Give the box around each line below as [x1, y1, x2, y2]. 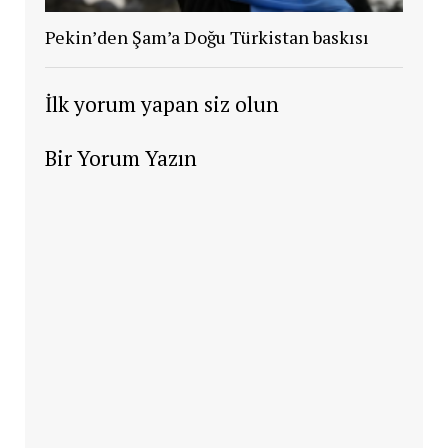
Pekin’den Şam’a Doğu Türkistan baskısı [44, 24, 369, 49]
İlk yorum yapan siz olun [44, 89, 279, 118]
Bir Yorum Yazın [44, 143, 197, 172]
